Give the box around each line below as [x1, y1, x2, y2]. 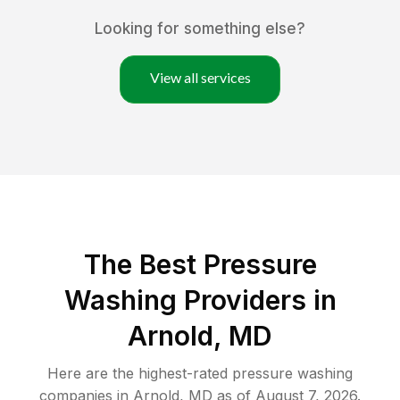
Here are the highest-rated [47, 364, 232, 383]
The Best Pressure [83, 248, 317, 281]
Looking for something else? [95, 20, 305, 38]
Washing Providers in [63, 284, 337, 317]
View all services [149, 69, 251, 87]
